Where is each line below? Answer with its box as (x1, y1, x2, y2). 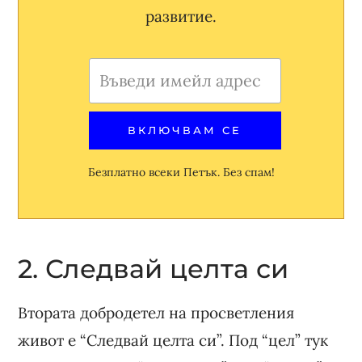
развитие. (145, 6, 217, 26)
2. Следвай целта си (18, 252, 289, 284)
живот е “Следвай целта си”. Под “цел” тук (18, 330, 329, 350)
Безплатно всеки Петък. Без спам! (87, 164, 275, 179)
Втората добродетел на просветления (18, 302, 295, 322)
